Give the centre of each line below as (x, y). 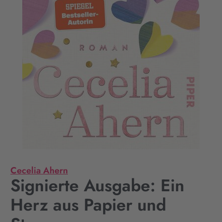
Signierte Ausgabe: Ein (97, 186)
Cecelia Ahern (39, 170)
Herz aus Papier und (88, 205)
